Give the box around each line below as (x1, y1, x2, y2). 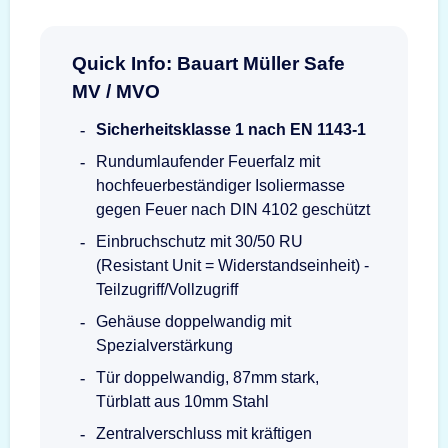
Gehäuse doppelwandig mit (96, 312, 291, 330)
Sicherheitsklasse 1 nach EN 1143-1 (96, 120, 366, 138)
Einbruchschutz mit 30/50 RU (96, 232, 303, 250)
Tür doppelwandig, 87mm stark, (96, 368, 319, 386)
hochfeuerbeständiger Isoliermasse (96, 176, 345, 194)
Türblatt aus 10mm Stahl (96, 392, 269, 410)
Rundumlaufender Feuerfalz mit (96, 152, 320, 170)
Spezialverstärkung (96, 336, 233, 354)
